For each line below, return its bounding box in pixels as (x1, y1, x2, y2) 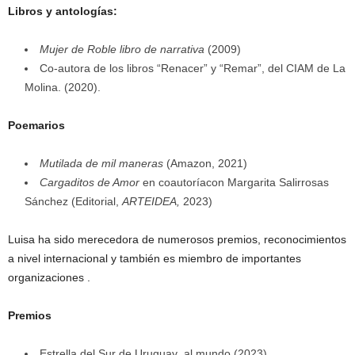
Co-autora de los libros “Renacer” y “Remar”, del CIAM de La (40, 62, 345, 75)
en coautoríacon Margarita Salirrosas (139, 176, 329, 189)
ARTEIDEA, (122, 195, 183, 208)
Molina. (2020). (25, 81, 101, 94)
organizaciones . (8, 271, 90, 284)
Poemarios (8, 119, 65, 132)
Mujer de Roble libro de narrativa (40, 43, 208, 56)
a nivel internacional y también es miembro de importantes (8, 252, 301, 265)
